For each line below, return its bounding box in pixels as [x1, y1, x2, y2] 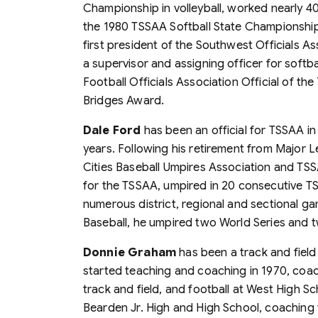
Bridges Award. [83, 93, 165, 108]
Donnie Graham [83, 245, 177, 260]
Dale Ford [83, 123, 141, 138]
